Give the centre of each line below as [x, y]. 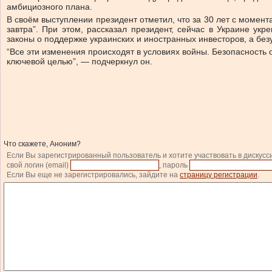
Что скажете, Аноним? [42, 144]
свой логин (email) [39, 165]
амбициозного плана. [49, 7]
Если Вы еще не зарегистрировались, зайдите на [93, 175]
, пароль [174, 165]
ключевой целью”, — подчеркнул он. [80, 61]
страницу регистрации [219, 175]
